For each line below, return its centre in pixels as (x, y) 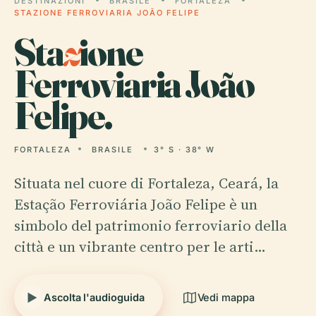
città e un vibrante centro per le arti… (140, 247)
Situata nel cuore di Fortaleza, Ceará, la (146, 183)
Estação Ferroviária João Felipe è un (136, 204)
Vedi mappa (226, 297)
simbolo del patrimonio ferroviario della (151, 225)
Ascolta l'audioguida (94, 297)
